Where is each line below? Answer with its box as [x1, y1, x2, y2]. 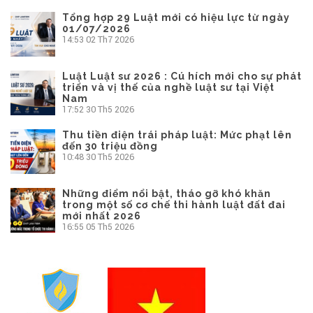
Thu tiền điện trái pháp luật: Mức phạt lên [62, 129, 292, 140]
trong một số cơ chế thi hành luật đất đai [62, 198, 286, 210]
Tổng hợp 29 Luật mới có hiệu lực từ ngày [62, 11, 290, 23]
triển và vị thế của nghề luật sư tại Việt [62, 81, 275, 93]
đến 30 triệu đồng [62, 140, 158, 152]
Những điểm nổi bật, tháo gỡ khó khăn [62, 187, 271, 199]
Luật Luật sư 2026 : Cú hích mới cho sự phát [62, 70, 302, 82]
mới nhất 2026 [62, 210, 141, 221]
